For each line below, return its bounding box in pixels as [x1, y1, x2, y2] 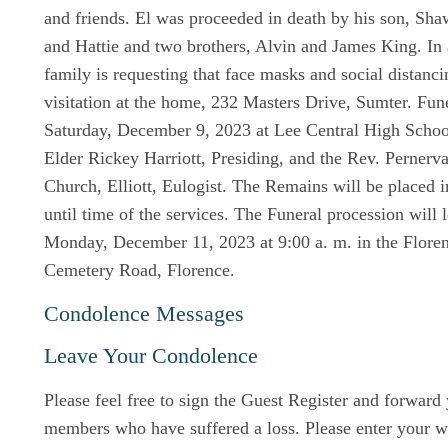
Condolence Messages [44, 301, 244, 326]
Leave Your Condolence [44, 343, 258, 368]
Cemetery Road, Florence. [44, 260, 235, 280]
